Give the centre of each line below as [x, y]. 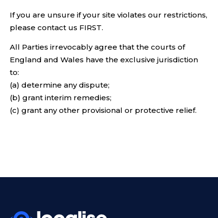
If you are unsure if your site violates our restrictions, [109, 15]
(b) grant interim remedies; [61, 98]
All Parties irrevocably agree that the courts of [97, 47]
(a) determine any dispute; [60, 85]
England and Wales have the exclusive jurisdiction [104, 60]
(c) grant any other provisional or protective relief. [103, 110]
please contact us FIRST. [56, 27]
